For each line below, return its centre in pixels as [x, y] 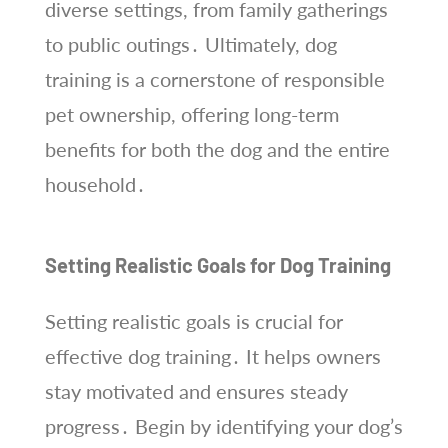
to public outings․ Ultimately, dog [190, 43]
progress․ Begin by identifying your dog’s [223, 425]
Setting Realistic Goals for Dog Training [217, 264]
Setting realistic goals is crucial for [193, 320]
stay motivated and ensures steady [196, 390]
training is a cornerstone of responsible [214, 78]
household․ [95, 183]
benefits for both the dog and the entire [217, 148]
